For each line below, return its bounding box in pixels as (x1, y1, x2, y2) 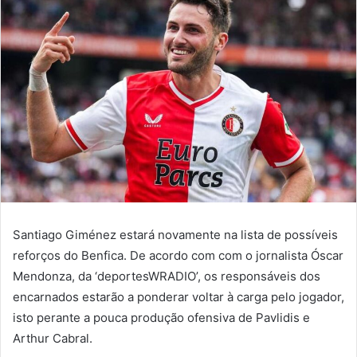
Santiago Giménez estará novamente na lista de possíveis (13, 226, 338, 242)
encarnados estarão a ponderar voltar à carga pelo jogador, (13, 288, 344, 304)
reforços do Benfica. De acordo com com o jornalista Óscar (13, 247, 343, 263)
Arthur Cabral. (13, 330, 92, 346)
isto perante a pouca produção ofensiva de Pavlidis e (13, 309, 310, 325)
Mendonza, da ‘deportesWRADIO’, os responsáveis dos (13, 268, 320, 284)
